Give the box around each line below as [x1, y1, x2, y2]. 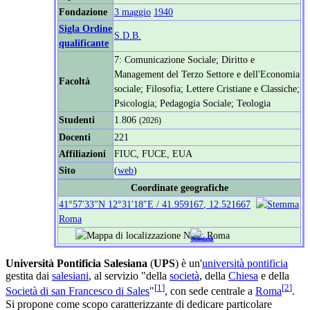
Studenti [59, 114, 95, 126]
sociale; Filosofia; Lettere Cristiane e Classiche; [114, 83, 300, 95]
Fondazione [59, 6, 107, 18]
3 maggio [114, 6, 151, 18]
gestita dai [6, 270, 52, 282]
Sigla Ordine [59, 23, 112, 35]
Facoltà [59, 75, 90, 87]
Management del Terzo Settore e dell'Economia [114, 69, 300, 80]
